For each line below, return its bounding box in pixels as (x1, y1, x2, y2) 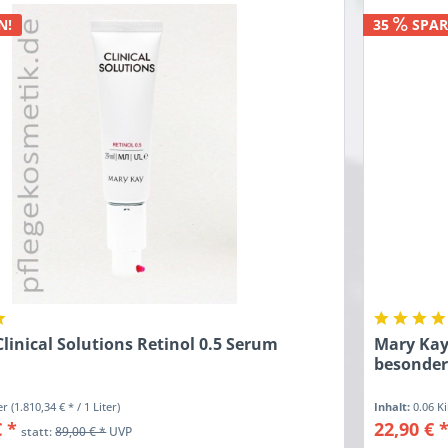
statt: (21, 423, 56, 441)
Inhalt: (374, 399, 414, 415)
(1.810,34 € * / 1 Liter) (11, 399, 121, 415)
